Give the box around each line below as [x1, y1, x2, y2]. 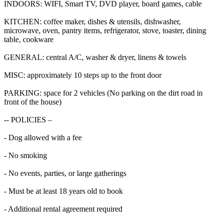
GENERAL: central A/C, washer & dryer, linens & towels [4, 53, 186, 61]
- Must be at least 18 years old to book [4, 186, 123, 195]
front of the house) [4, 97, 61, 106]
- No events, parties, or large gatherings [4, 168, 126, 177]
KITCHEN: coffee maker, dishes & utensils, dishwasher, [4, 17, 181, 26]
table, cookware [4, 35, 54, 44]
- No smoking [4, 151, 47, 160]
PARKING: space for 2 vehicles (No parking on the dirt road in [4, 88, 203, 97]
